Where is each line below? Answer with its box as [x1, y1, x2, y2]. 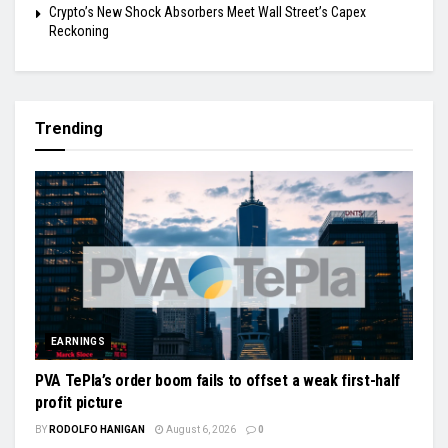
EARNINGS [51, 335, 106, 347]
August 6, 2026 [164, 423, 236, 435]
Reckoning [49, 22, 109, 39]
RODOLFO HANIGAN [49, 423, 145, 435]
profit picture [35, 392, 123, 412]
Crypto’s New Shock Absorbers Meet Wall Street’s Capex [49, 3, 366, 20]
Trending [35, 118, 103, 138]
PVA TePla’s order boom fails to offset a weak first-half [35, 370, 401, 390]
